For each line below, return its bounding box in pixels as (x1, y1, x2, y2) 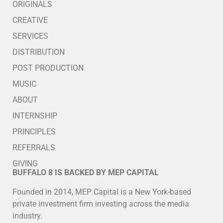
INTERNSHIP (12, 111, 57, 121)
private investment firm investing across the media (12, 199, 189, 209)
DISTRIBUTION (12, 47, 65, 57)
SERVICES (12, 31, 48, 41)
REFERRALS (12, 143, 55, 153)
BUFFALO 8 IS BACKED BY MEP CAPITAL (12, 168, 159, 178)
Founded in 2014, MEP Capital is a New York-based (12, 187, 191, 197)
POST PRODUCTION (12, 63, 84, 73)
